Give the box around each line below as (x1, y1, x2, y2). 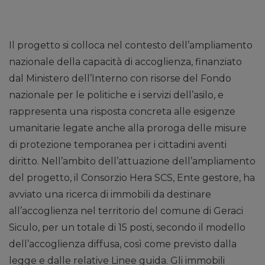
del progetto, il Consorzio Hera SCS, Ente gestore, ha (9, 172, 255, 184)
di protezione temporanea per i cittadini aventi (9, 139, 227, 151)
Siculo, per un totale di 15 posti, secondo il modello (9, 222, 245, 234)
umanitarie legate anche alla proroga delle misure (9, 122, 247, 134)
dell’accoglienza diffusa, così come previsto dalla (9, 238, 237, 250)
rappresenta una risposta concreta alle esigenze (9, 106, 235, 118)
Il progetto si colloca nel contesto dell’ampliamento (9, 40, 253, 51)
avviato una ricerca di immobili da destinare (9, 189, 211, 201)
